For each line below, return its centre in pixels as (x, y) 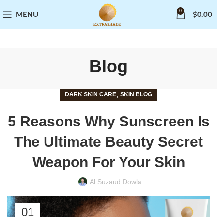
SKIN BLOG (136, 94)
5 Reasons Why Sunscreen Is (108, 121)
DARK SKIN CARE (91, 94)
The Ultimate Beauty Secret (108, 142)
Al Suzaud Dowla (115, 182)
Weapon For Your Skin (108, 162)
